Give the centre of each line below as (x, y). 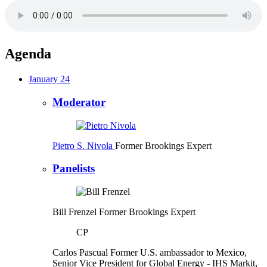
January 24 (49, 79)
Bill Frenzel (74, 212)
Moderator (79, 102)
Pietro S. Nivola (83, 145)
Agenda (28, 54)
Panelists (74, 169)
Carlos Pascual (80, 252)
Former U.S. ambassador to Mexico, (178, 252)
